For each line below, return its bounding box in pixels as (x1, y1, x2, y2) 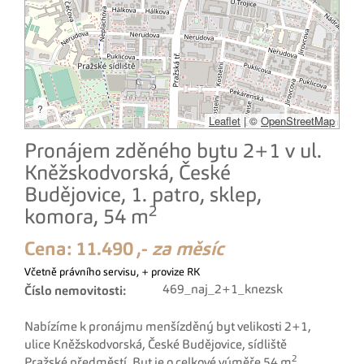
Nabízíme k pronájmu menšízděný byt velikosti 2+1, (24, 321, 311, 334)
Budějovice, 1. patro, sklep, (24, 186, 262, 206)
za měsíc (152, 240, 224, 259)
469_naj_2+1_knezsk (162, 284, 283, 297)
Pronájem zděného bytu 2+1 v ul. (24, 142, 322, 162)
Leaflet (209, 113, 240, 128)
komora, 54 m (24, 208, 149, 228)
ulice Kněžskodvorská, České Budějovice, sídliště (24, 339, 287, 352)
